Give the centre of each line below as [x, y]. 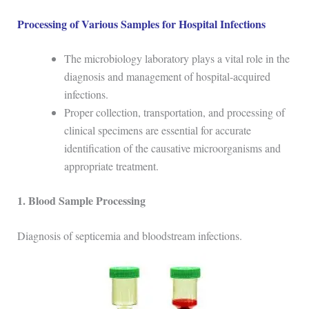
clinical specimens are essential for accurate [157, 130]
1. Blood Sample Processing [81, 200]
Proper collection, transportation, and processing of [174, 112]
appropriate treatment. [111, 166]
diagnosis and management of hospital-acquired [167, 76]
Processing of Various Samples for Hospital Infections [141, 23]
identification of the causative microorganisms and [172, 148]
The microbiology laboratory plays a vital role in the [177, 58]
